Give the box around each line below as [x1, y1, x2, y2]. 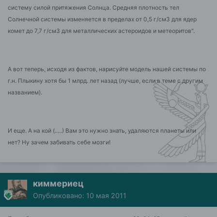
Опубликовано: [33, 191, 86, 200]
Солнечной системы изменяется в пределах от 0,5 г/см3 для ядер [8, 15, 197, 23]
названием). [8, 89, 42, 96]
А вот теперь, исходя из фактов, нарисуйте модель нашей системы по [8, 65, 206, 73]
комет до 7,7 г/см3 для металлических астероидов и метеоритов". [8, 27, 195, 35]
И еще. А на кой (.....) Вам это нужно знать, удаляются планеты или [8, 126, 196, 134]
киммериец [33, 178, 84, 188]
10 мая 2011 [86, 191, 126, 200]
